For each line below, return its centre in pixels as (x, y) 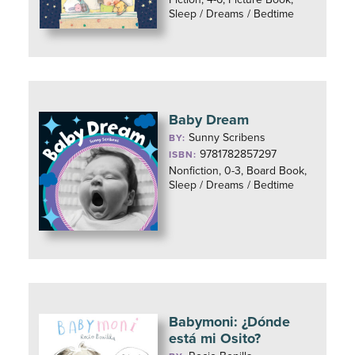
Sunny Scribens (227, 137)
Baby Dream (209, 120)
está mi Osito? (215, 338)
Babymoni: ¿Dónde (230, 322)
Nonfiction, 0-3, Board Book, (238, 171)
